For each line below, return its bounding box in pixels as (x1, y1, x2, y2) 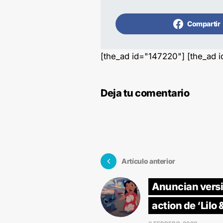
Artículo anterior (121, 157, 176, 165)
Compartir (187, 19, 221, 28)
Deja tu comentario (101, 87, 189, 99)
